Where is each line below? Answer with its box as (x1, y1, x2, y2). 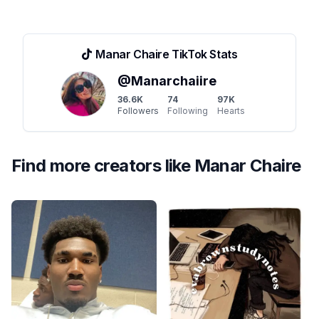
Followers (117, 105, 159, 117)
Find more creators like (11, 155, 194, 177)
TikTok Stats (169, 47, 238, 62)
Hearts (217, 105, 245, 117)
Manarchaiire (131, 73, 216, 89)
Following (167, 105, 208, 117)
